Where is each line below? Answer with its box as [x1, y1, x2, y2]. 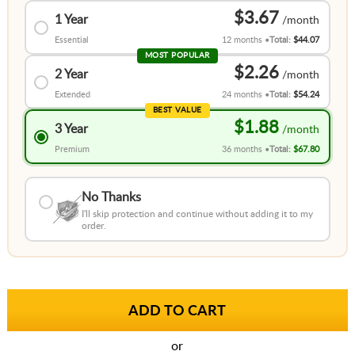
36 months [222, 145, 263, 155]
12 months [222, 36, 263, 45]
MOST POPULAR [144, 52, 210, 60]
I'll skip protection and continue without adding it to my [82, 209, 314, 219]
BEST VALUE [152, 106, 202, 115]
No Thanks [82, 191, 142, 204]
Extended [54, 90, 90, 100]
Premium [54, 145, 90, 155]
